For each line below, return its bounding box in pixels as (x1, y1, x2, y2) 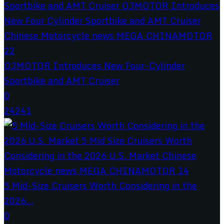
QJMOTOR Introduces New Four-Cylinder (4, 57, 185, 73)
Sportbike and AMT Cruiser (4, 72, 119, 88)
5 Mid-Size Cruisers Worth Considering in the (4, 177, 197, 193)
